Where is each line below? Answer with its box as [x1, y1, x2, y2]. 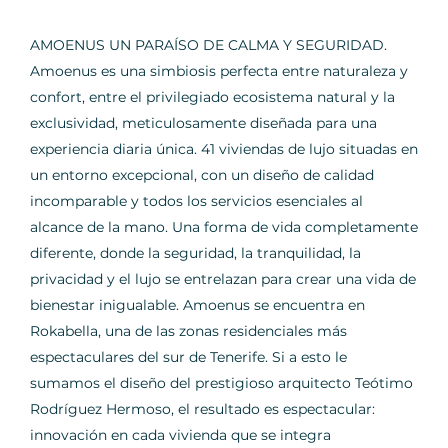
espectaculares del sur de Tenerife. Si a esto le [30, 348, 347, 367]
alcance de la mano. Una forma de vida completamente [30, 218, 418, 237]
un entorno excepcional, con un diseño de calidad [30, 166, 374, 185]
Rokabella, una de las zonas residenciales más [30, 322, 347, 341]
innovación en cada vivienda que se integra [30, 426, 331, 445]
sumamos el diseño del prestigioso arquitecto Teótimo [30, 374, 413, 393]
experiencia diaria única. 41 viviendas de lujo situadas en [30, 140, 418, 159]
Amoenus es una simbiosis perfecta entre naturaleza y [30, 62, 408, 81]
